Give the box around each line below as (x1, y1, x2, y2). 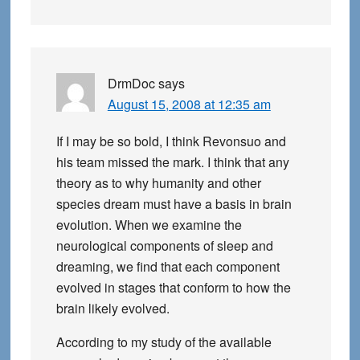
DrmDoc (107, 74, 155, 92)
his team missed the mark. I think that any (55, 153, 289, 171)
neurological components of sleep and (55, 236, 273, 255)
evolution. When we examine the (55, 215, 242, 234)
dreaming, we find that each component (55, 257, 280, 276)
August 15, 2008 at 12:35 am (107, 95, 271, 113)
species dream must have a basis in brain (55, 194, 292, 213)
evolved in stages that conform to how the (55, 278, 291, 297)
